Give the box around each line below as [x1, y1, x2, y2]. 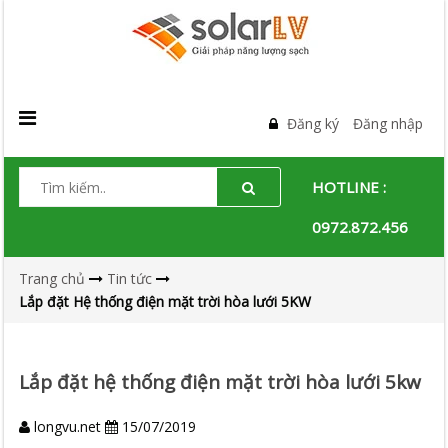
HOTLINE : [312, 177, 387, 197]
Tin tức [107, 269, 153, 288]
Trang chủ [19, 269, 86, 288]
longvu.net [30, 417, 106, 436]
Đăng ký [287, 114, 340, 133]
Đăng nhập [353, 114, 424, 133]
